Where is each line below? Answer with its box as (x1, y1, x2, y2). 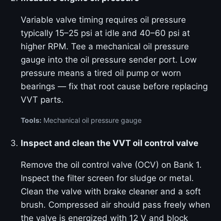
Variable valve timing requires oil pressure (21, 15, 186, 25)
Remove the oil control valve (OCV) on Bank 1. (21, 160, 202, 170)
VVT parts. (21, 95, 64, 105)
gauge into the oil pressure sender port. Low (21, 55, 197, 65)
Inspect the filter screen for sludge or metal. (21, 173, 194, 183)
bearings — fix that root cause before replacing (21, 81, 208, 91)
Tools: (21, 116, 41, 124)
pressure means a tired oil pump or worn (21, 68, 181, 78)
